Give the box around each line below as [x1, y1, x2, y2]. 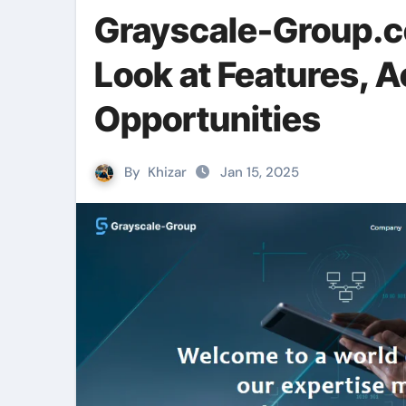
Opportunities [94, 98, 321, 140]
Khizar [148, 163, 187, 181]
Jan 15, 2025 [220, 163, 299, 181]
